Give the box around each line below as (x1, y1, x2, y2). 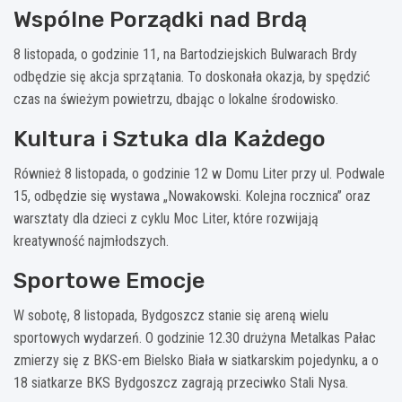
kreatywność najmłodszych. (13, 232, 169, 249)
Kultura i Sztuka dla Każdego (13, 125, 326, 152)
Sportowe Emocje (13, 267, 205, 293)
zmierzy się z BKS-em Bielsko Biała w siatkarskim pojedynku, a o (13, 351, 379, 369)
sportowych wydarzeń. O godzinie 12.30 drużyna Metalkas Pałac (13, 328, 376, 346)
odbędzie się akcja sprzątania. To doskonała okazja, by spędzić (13, 67, 370, 85)
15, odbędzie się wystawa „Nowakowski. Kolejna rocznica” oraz (13, 187, 371, 205)
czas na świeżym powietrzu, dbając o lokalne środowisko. (13, 90, 338, 108)
